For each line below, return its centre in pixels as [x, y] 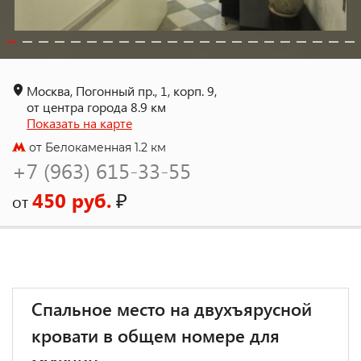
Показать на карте [79, 123]
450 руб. [72, 200]
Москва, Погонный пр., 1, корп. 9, [122, 91]
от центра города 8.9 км [96, 107]
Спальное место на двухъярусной [172, 309]
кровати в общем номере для [156, 335]
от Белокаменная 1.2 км [96, 147]
